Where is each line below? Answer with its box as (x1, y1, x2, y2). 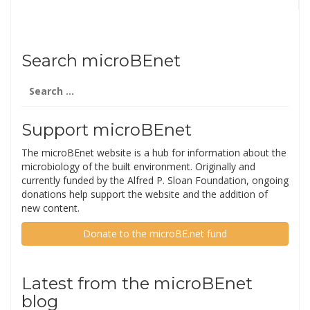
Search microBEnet (21, 51, 181, 71)
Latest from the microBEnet (21, 273, 253, 294)
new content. (21, 201, 80, 215)
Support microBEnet (21, 120, 192, 140)
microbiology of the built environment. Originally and (21, 160, 255, 174)
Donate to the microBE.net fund (83, 227, 227, 241)
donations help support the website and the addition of (21, 188, 268, 201)
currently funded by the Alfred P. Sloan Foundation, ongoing (21, 174, 289, 188)
